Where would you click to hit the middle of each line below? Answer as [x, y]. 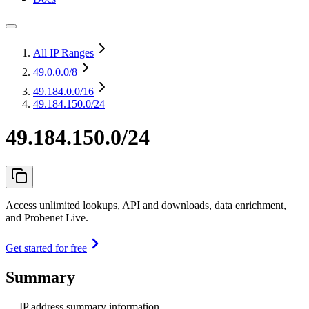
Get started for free [46, 248]
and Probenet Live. [47, 217]
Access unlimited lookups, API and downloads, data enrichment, [146, 205]
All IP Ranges [63, 53]
